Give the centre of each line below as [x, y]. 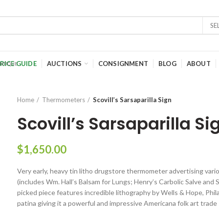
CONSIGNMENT [123, 63]
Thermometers [64, 100]
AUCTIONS [64, 63]
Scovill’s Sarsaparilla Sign [132, 100]
